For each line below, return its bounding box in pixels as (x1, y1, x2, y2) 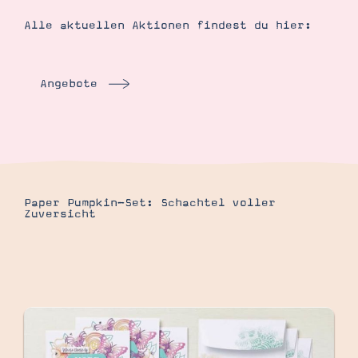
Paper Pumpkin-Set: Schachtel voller (24, 196, 276, 209)
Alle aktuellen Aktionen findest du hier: (24, 19, 312, 32)
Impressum (74, 126, 125, 137)
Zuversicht (24, 207, 96, 221)
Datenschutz (140, 126, 202, 137)
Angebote (40, 78, 97, 90)
